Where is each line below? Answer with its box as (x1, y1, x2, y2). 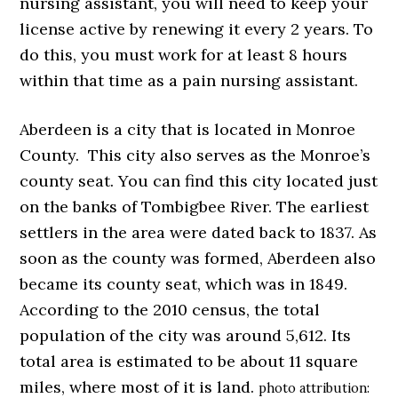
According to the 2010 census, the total (20, 298, 321, 320)
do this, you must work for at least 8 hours (20, 44, 348, 65)
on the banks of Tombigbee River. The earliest (20, 195, 370, 217)
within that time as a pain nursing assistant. (20, 69, 359, 91)
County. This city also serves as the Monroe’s (20, 144, 371, 165)
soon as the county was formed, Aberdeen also (20, 247, 377, 268)
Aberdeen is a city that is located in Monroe (20, 118, 356, 139)
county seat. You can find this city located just (20, 170, 378, 191)
